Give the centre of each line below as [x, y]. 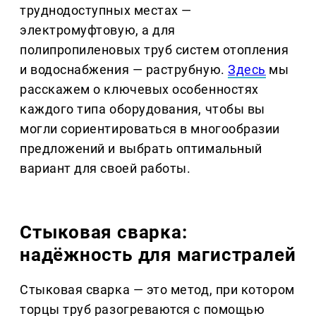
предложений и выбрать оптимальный [141, 149]
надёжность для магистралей [158, 255]
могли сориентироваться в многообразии [150, 129]
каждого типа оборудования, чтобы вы [142, 109]
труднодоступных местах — [106, 11]
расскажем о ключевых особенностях [139, 90]
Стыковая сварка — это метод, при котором [157, 290]
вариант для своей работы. [105, 169]
